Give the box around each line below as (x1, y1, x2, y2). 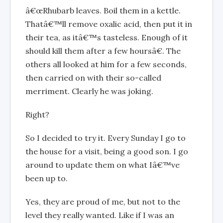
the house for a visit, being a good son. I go (25, 146, 188, 156)
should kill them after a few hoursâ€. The (25, 45, 181, 56)
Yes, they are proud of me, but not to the (25, 196, 180, 207)
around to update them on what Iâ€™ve (25, 159, 180, 170)
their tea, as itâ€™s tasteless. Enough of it (25, 32, 188, 42)
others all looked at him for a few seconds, (25, 59, 187, 69)
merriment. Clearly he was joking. (25, 86, 153, 96)
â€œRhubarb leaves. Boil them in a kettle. (25, 5, 181, 15)
